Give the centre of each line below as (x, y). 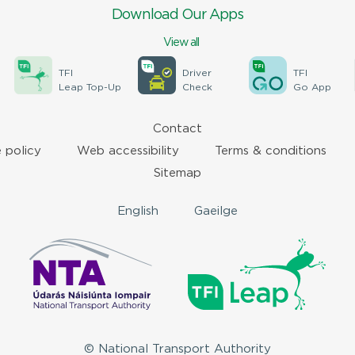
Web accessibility (128, 151)
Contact (177, 129)
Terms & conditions (271, 151)
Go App (313, 88)
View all (181, 42)
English (138, 211)
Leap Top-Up (90, 88)
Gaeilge (216, 211)
